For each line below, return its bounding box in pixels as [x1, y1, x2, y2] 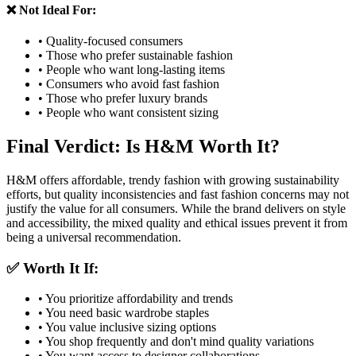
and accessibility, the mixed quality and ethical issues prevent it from [6, 216, 347, 230]
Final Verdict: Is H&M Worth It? [6, 136, 280, 157]
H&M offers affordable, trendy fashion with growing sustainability [6, 173, 339, 188]
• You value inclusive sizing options [38, 320, 216, 335]
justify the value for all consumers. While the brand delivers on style [6, 202, 346, 216]
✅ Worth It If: [6, 259, 99, 277]
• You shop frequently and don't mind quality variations [38, 335, 314, 349]
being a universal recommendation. [6, 230, 181, 245]
